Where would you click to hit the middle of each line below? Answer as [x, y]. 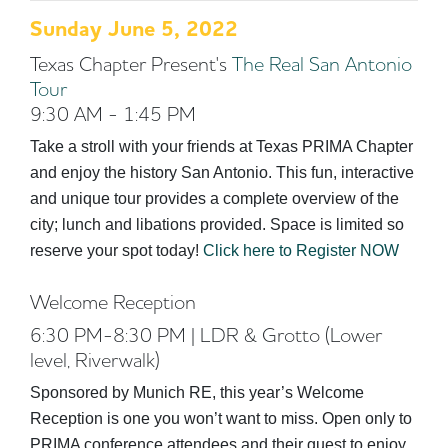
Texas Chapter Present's [131, 63]
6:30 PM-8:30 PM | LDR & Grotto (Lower [206, 334]
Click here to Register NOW [303, 250]
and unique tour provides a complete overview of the [214, 198]
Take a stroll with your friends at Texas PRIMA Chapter [221, 146]
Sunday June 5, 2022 [134, 29]
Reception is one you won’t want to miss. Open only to [221, 418]
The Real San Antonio [322, 63]
